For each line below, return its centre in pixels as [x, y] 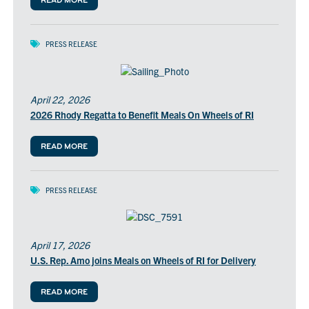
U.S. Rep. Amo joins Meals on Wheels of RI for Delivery [143, 260]
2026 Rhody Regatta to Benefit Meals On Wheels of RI [142, 114]
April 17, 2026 [60, 245]
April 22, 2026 [60, 99]
